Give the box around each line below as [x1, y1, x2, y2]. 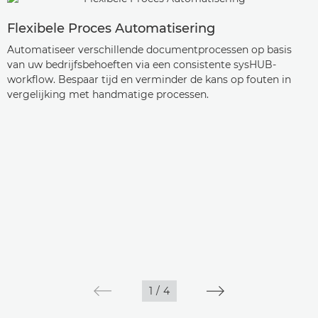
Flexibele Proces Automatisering [7, 21, 215, 36]
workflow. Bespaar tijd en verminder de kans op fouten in [7, 73, 291, 86]
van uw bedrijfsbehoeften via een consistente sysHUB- [7, 58, 276, 71]
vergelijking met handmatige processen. [7, 88, 209, 101]
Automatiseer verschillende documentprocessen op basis [7, 43, 292, 56]
